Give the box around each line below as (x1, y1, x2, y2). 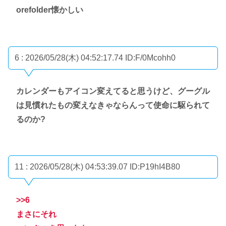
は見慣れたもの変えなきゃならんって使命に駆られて (16, 100, 210, 109)
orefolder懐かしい (16, 6, 83, 15)
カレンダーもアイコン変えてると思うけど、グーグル (16, 86, 210, 95)
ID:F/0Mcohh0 (125, 53, 176, 62)
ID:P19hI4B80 (130, 162, 180, 172)
